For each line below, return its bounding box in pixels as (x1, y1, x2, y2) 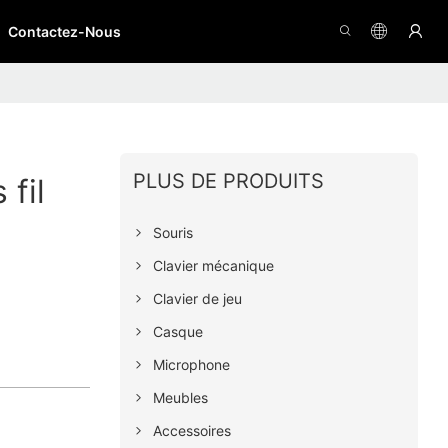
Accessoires (152, 422, 231, 440)
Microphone (152, 356, 230, 374)
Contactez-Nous (8, 22, 121, 40)
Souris (152, 224, 193, 242)
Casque (152, 323, 203, 341)
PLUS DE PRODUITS (132, 169, 324, 194)
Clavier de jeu (152, 290, 242, 308)
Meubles (152, 389, 208, 407)
